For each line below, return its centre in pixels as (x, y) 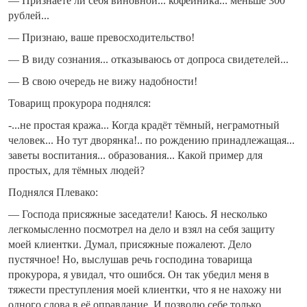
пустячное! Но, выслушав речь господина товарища (130, 260)
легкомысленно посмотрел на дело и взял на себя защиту (142, 230)
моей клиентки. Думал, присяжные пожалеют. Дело (130, 245)
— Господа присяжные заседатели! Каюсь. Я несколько (138, 214)
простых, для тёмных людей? (76, 171)
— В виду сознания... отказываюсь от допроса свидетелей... (148, 60)
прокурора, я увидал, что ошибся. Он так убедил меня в (139, 275)
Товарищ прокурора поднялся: (79, 103)
